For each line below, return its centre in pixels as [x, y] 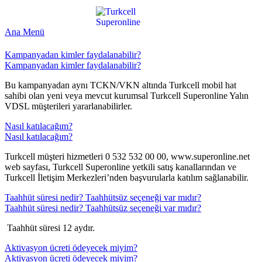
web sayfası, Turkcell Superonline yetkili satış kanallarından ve [120, 167]
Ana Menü [25, 32]
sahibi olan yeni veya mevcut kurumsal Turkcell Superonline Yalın [127, 96]
